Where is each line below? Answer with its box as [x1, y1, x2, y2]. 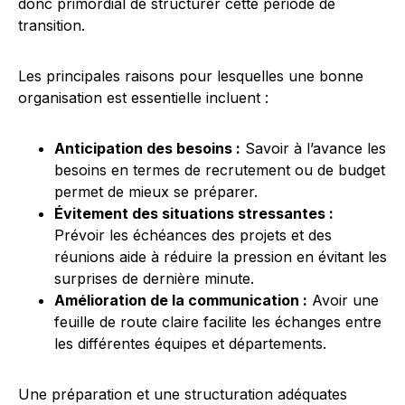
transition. [18, 16, 85, 34]
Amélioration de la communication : [54, 291, 307, 309]
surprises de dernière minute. [54, 269, 254, 287]
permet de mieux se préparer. [54, 183, 258, 201]
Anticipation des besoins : [54, 139, 240, 157]
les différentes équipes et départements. [54, 334, 326, 353]
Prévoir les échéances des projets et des [54, 226, 332, 244]
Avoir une [307, 291, 379, 309]
